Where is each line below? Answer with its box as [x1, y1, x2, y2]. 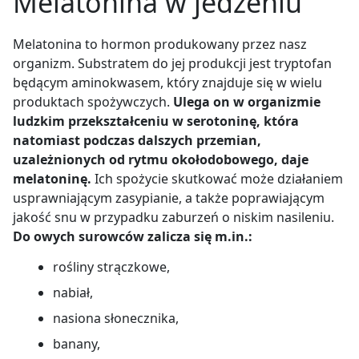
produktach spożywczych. [13, 92, 173, 111]
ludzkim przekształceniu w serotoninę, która [13, 111, 299, 130]
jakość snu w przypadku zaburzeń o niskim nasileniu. [13, 208, 334, 226]
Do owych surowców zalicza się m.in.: [13, 227, 252, 245]
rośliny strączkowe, [53, 257, 170, 276]
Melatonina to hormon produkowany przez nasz [13, 34, 307, 53]
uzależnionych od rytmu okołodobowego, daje [13, 150, 309, 168]
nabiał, [53, 283, 93, 301]
